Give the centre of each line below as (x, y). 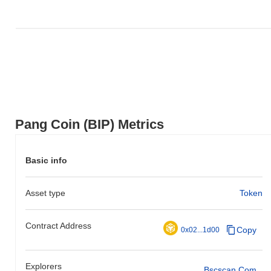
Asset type (45, 193)
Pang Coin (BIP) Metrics (90, 124)
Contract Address (58, 225)
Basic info (46, 160)
